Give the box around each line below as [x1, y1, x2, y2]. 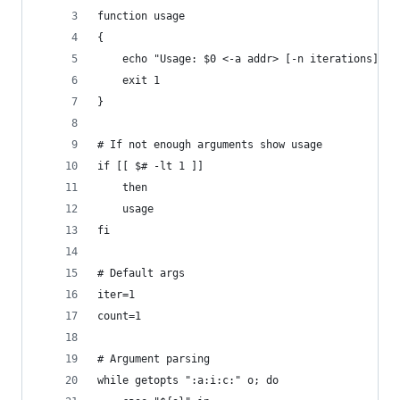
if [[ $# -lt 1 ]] [97, 160, 204, 172]
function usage [97, 10, 185, 22]
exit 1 [122, 74, 160, 87]
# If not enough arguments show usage [97, 138, 322, 151]
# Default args [97, 267, 185, 279]
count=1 [97, 310, 141, 322]
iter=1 [97, 288, 135, 301]
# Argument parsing [97, 353, 210, 365]
